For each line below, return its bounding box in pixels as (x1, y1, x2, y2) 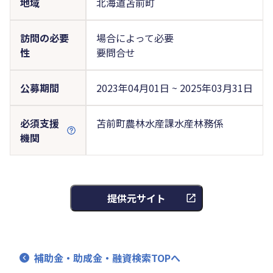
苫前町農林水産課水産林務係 (96, 115, 223, 130)
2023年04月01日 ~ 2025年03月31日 (96, 80, 253, 95)
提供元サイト (107, 190, 166, 205)
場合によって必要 (96, 30, 174, 45)
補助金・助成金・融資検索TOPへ (34, 250, 180, 265)
